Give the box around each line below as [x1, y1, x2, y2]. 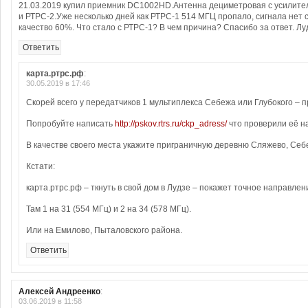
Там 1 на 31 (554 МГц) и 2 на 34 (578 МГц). [26, 204, 191, 214]
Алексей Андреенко [19, 287, 100, 296]
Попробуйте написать [26, 119, 115, 129]
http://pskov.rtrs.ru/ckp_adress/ [115, 119, 227, 129]
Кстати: [26, 162, 55, 171]
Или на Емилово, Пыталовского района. [26, 225, 182, 235]
